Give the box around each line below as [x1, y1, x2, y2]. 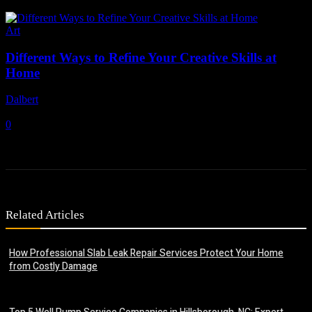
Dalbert [6, 93, 38, 106]
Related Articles [6, 208, 84, 222]
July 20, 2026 [9, 277, 49, 286]
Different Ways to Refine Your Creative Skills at [6, 49, 276, 65]
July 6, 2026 [6, 106, 60, 118]
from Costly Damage [9, 259, 97, 274]
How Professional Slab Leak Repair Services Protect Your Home [9, 246, 283, 261]
